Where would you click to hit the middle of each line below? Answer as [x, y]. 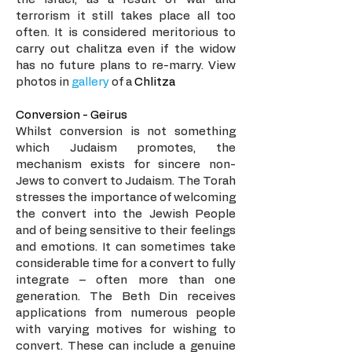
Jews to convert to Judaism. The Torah [126, 181]
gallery [90, 82]
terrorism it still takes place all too [126, 16]
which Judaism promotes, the [126, 148]
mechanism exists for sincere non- [126, 165]
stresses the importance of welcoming [126, 198]
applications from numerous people [126, 313]
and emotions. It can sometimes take [126, 247]
